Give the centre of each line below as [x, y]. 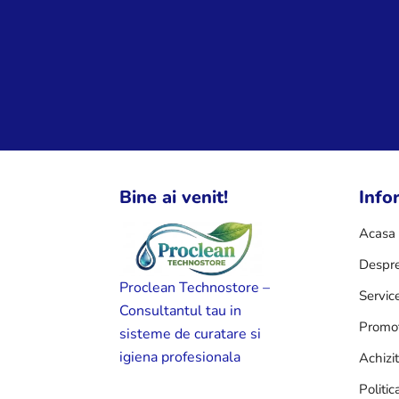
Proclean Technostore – [195, 287]
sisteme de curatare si [191, 334]
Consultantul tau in [181, 310]
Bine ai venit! [174, 198]
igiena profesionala [180, 357]
